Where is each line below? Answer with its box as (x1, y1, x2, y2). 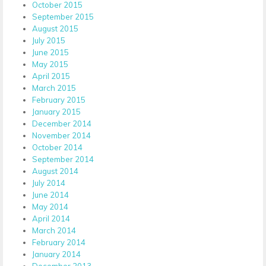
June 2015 (32, 47, 69, 57)
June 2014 (32, 189, 69, 199)
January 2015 (32, 106, 81, 116)
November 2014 (32, 130, 91, 140)
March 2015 (32, 83, 76, 93)
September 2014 (32, 154, 94, 164)
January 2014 (32, 249, 81, 259)
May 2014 (32, 201, 68, 211)
